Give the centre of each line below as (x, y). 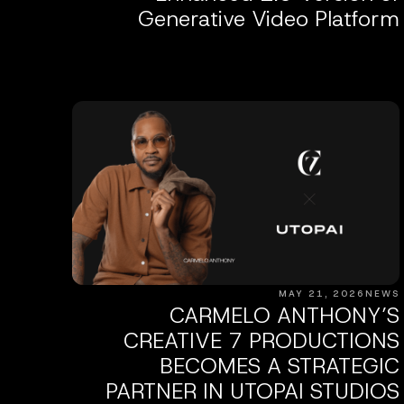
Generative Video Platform (268, 18)
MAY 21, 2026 (321, 293)
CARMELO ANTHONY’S (284, 315)
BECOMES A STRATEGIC (279, 366)
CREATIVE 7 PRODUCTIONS (261, 340)
